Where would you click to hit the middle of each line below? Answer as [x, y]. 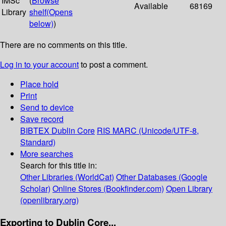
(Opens [60, 12]
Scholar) [35, 189]
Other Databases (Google [162, 177]
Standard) [38, 142]
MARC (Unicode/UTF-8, [156, 131]
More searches [47, 154]
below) [41, 24]
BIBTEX [35, 131]
